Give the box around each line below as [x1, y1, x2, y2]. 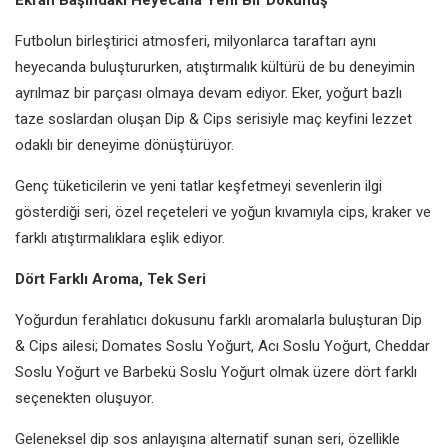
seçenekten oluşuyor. [15, 388, 154, 407]
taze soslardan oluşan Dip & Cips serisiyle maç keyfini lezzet [15, 109, 412, 128]
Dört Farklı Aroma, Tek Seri [15, 269, 206, 288]
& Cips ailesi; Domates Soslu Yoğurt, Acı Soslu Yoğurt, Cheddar [15, 336, 430, 355]
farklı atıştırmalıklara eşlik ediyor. [15, 228, 225, 247]
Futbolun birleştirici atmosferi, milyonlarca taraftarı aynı [15, 31, 376, 50]
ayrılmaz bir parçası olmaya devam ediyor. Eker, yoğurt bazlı [15, 83, 402, 102]
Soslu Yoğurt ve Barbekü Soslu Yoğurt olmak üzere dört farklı [15, 362, 417, 381]
